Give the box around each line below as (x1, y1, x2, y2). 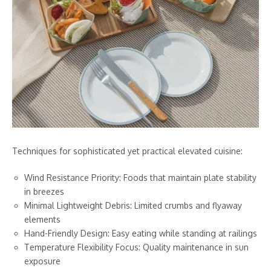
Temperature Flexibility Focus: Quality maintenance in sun (24, 241, 249, 252)
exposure (24, 255, 60, 266)
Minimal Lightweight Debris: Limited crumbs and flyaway (24, 200, 242, 211)
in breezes (24, 186, 64, 197)
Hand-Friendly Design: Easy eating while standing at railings (24, 227, 257, 238)
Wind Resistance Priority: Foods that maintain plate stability (24, 172, 256, 183)
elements (24, 214, 60, 224)
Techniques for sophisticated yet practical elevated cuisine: (12, 145, 243, 156)
